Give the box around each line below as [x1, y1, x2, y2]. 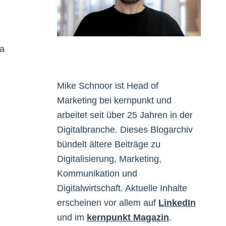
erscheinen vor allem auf [57, 198, 159, 208]
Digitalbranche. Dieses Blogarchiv [57, 125, 193, 135]
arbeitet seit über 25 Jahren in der [57, 110, 193, 121]
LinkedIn [158, 198, 196, 208]
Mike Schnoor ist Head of [57, 81, 159, 91]
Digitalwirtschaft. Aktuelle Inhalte [57, 183, 188, 194]
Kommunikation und [57, 168, 138, 179]
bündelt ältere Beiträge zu [57, 139, 161, 150]
